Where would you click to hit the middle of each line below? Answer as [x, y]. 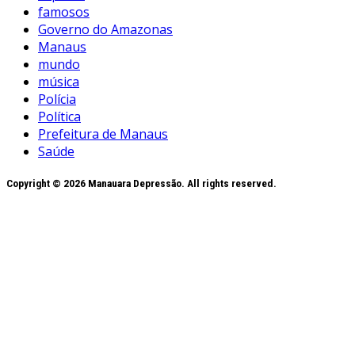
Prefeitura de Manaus [103, 134]
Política [59, 116]
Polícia [57, 99]
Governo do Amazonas [105, 29]
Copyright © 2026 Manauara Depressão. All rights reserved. [141, 183]
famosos [64, 11]
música [59, 81]
